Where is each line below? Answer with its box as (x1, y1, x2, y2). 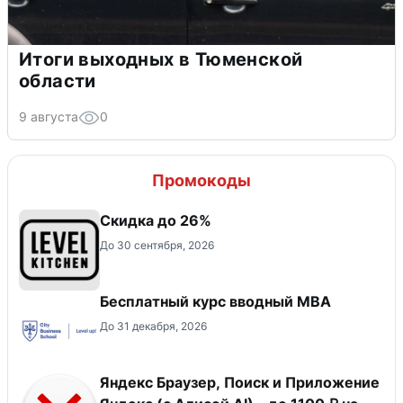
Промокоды (152, 171, 251, 191)
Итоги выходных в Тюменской (19, 49, 303, 71)
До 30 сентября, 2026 (100, 238, 214, 253)
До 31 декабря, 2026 (100, 319, 207, 334)
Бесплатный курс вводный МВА (100, 292, 331, 311)
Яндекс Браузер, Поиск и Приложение (100, 373, 380, 392)
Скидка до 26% (100, 211, 211, 230)
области (19, 70, 96, 93)
